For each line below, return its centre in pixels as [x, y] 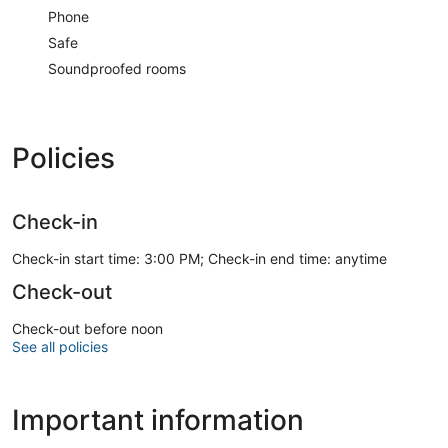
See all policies [60, 346]
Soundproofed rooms [117, 68]
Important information [158, 419]
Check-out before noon [87, 328]
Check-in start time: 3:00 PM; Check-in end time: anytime [199, 258]
